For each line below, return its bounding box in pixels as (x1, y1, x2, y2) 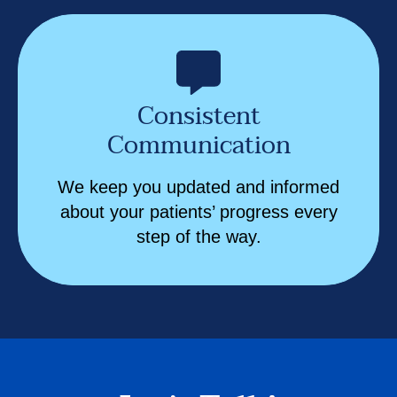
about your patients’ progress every (59, 201, 338, 222)
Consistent (136, 94, 261, 137)
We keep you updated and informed (58, 176, 339, 197)
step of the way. (136, 226, 261, 246)
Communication (106, 123, 291, 167)
